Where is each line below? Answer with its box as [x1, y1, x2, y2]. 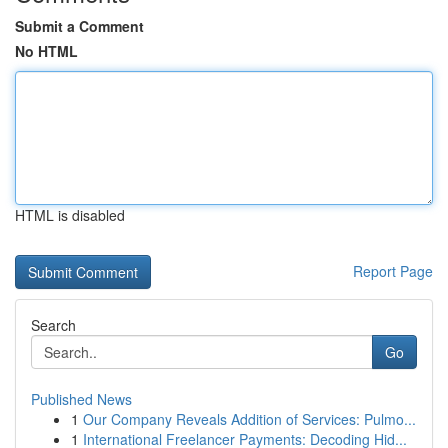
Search [31, 315, 76, 335]
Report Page [353, 261, 433, 281]
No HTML [15, 41, 78, 61]
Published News [31, 389, 132, 409]
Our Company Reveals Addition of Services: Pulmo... [83, 409, 416, 429]
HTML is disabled [15, 205, 125, 225]
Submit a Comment [15, 16, 144, 36]
